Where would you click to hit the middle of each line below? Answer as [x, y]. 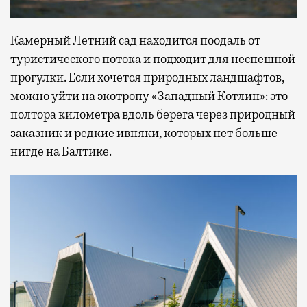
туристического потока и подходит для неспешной [153, 59]
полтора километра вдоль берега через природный [153, 115]
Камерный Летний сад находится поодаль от [135, 41]
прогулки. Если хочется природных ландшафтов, [147, 78]
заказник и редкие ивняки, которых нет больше [144, 133]
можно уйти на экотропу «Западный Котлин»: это [149, 96]
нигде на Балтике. [61, 152]
